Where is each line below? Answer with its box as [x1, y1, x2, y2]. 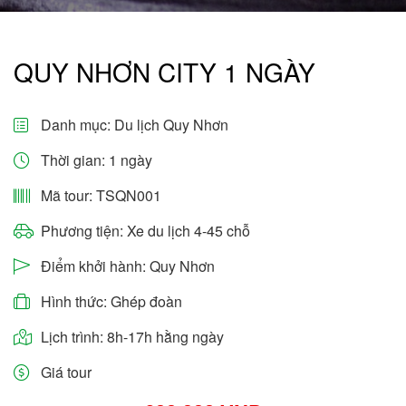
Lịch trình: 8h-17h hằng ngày [41, 326, 224, 347]
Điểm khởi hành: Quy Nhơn [41, 256, 215, 276]
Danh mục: [41, 114, 114, 135]
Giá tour [41, 362, 92, 382]
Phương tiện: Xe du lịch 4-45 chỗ [41, 220, 250, 241]
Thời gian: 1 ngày [41, 150, 152, 170]
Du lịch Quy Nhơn [114, 114, 228, 135]
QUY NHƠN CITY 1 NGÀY [14, 53, 315, 90]
